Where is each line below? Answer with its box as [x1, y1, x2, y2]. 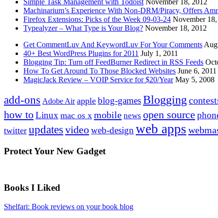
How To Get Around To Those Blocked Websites [23, 67, 176, 75]
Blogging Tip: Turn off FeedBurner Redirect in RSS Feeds [23, 58, 203, 67]
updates [29, 123, 63, 136]
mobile [94, 109, 122, 121]
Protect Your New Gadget [4, 145, 106, 156]
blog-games [98, 95, 141, 106]
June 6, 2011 [178, 67, 217, 75]
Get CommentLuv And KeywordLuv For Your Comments [23, 40, 202, 49]
